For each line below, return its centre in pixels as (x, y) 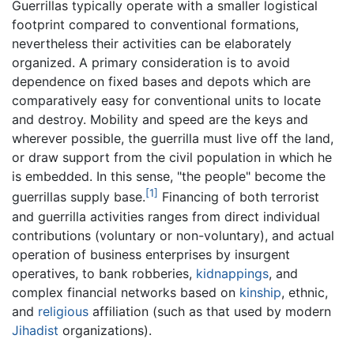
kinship (260, 292)
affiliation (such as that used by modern (210, 311)
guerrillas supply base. (79, 197)
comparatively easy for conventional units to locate (166, 101)
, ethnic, (305, 292)
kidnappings (232, 273)
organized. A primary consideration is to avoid (151, 63)
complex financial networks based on (126, 292)
